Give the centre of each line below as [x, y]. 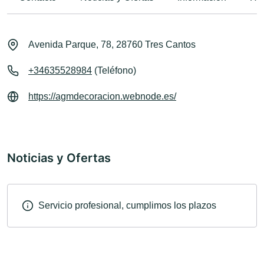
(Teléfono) [114, 71]
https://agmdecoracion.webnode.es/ [102, 97]
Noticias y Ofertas [59, 158]
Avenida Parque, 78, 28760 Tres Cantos [112, 45]
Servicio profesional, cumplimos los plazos [127, 206]
